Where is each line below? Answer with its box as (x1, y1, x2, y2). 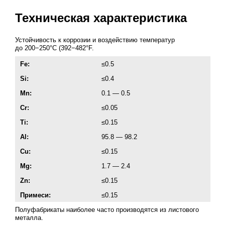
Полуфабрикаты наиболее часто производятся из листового (15, 206, 199, 213)
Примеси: (20, 191, 51, 199)
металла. (15, 214, 43, 221)
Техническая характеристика (15, 11, 187, 25)
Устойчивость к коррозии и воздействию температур (15, 36, 175, 44)
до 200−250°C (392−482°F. (15, 44, 94, 52)
